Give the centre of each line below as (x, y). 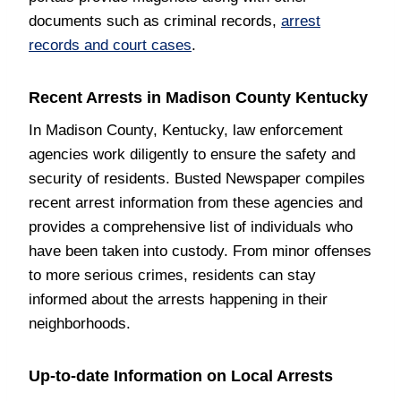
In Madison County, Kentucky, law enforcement (186, 130)
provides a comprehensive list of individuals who (191, 227)
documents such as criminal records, (155, 21)
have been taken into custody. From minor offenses (200, 251)
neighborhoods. (80, 324)
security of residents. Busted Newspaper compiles (197, 179)
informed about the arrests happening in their (178, 299)
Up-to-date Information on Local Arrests (181, 376)
